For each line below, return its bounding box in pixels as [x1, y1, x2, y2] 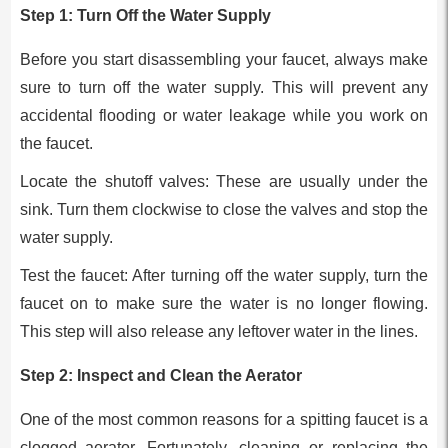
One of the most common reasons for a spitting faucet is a [19, 410, 429, 428]
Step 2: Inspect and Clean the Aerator [19, 366, 302, 384]
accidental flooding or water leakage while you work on [19, 106, 429, 124]
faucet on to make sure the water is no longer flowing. [19, 294, 429, 312]
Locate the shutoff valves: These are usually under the [19, 172, 429, 190]
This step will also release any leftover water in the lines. [19, 322, 418, 340]
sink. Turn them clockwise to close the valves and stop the [19, 200, 429, 218]
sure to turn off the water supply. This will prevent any [19, 78, 429, 96]
